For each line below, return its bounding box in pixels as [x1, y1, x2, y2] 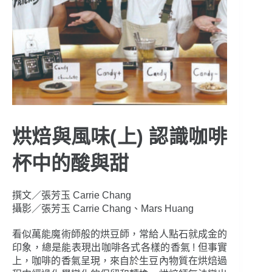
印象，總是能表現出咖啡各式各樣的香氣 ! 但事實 [12, 242, 228, 253]
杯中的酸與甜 [12, 152, 129, 175]
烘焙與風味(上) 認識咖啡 [12, 126, 228, 148]
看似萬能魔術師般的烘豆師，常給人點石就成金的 [12, 229, 228, 240]
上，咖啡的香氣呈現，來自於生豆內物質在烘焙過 [12, 256, 228, 267]
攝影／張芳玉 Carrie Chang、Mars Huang [12, 203, 194, 214]
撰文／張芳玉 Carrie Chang [12, 190, 131, 201]
